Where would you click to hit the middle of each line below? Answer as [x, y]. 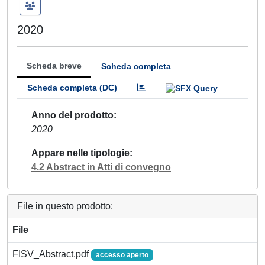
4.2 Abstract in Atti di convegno [101, 167]
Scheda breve [54, 66]
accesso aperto [122, 255]
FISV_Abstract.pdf [52, 254]
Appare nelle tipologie [80, 153]
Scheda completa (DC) [72, 88]
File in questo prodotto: [65, 206]
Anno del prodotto [72, 115]
